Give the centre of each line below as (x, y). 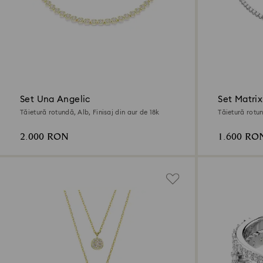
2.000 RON (44, 137)
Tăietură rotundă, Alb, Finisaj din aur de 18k (90, 113)
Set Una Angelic (55, 100)
